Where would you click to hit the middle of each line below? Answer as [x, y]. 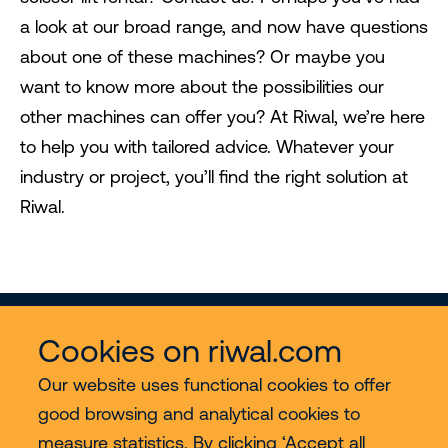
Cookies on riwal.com [189, 350]
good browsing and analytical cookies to [198, 413]
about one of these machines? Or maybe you [202, 57]
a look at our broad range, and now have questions [224, 27]
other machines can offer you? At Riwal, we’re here [222, 117]
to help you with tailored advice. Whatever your [207, 147]
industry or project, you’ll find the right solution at [214, 177]
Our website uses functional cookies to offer [214, 384]
